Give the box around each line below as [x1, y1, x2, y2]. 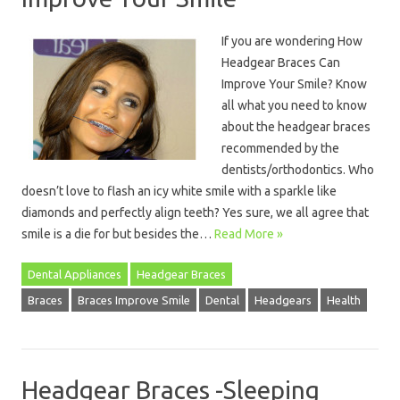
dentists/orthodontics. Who [221, 162, 374, 177]
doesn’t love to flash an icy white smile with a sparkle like [21, 184, 337, 198]
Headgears [254, 294, 312, 306]
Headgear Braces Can [221, 55, 340, 70]
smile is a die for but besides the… [21, 227, 214, 241]
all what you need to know [221, 98, 367, 112]
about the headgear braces [221, 120, 371, 134]
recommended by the [221, 141, 339, 155]
